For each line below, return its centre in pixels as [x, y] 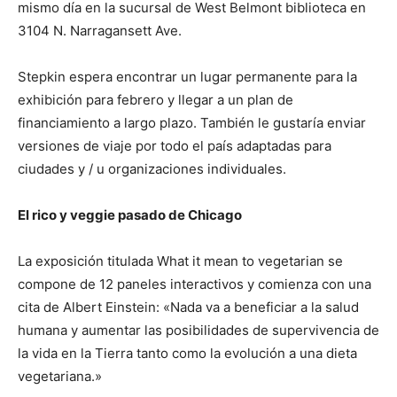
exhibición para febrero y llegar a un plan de [156, 100]
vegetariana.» [60, 377]
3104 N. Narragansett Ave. [100, 31]
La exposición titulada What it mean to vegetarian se [180, 261]
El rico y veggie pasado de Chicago [130, 215]
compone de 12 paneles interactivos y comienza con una [195, 284]
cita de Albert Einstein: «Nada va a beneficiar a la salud [188, 307]
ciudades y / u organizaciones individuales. [152, 169]
